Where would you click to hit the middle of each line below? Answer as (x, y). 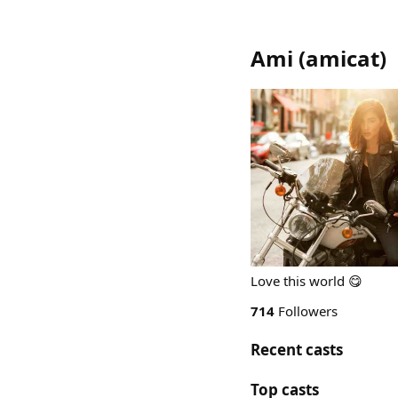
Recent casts (297, 350)
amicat (342, 58)
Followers (306, 311)
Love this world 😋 (306, 281)
